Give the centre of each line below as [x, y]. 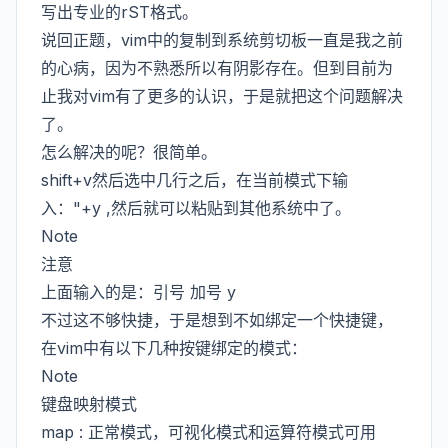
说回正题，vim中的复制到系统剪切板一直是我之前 [222, 40]
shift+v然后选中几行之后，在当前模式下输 [194, 180]
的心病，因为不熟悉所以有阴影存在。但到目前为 [217, 68]
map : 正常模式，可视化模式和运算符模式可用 [208, 432]
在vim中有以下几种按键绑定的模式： [174, 348]
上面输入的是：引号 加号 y [138, 292]
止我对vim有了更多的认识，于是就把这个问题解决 [222, 96]
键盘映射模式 [89, 404]
